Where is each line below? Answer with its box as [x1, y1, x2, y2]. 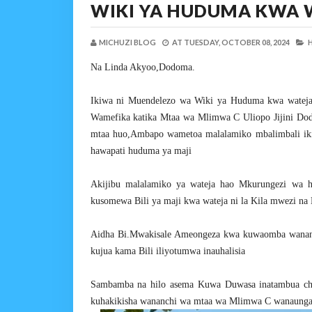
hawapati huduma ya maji [90, 146, 192, 156]
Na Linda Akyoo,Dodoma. [90, 62, 195, 72]
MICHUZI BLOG [98, 38, 156, 47]
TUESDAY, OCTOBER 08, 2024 [183, 38, 290, 47]
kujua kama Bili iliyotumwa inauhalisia [90, 246, 245, 256]
